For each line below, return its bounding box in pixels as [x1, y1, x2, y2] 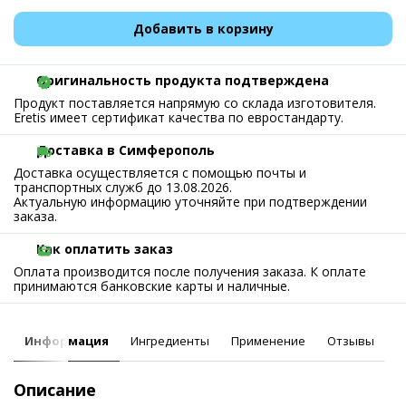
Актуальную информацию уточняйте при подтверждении [14, 193, 367, 210]
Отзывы [327, 333, 374, 349]
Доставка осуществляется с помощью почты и [14, 164, 306, 181]
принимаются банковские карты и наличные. [14, 277, 290, 295]
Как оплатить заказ [36, 240, 173, 257]
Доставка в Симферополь [36, 141, 215, 159]
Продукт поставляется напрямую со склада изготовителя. [14, 94, 376, 111]
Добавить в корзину [132, 20, 274, 37]
